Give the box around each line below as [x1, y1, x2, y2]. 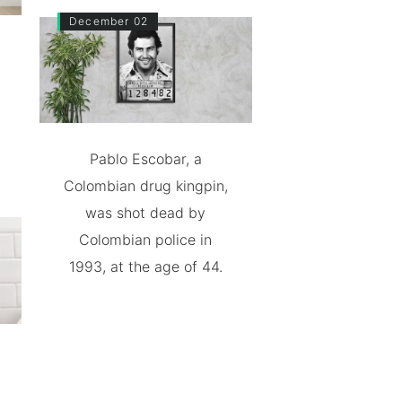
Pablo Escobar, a [89, 150, 202, 169]
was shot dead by [85, 204, 206, 223]
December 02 [68, 13, 149, 28]
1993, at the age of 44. [68, 258, 223, 276]
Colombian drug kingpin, [63, 177, 228, 196]
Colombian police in [79, 231, 213, 249]
